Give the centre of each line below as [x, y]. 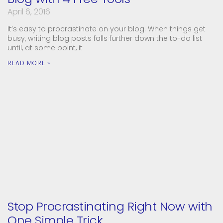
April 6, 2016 [29, 11]
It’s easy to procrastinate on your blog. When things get [107, 29]
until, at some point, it [45, 48]
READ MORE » [29, 63]
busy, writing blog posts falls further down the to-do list [105, 38]
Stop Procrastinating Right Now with [110, 206]
